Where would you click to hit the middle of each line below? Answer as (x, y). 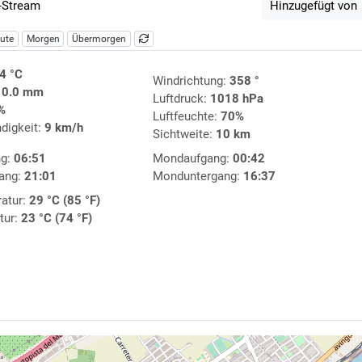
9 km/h (63, 128)
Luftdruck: (181, 99)
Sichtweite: (184, 135)
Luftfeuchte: (186, 117)
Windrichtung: (191, 81)
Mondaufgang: (192, 159)
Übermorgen (99, 39)
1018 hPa (236, 99)
